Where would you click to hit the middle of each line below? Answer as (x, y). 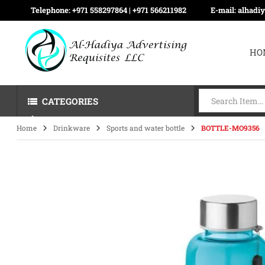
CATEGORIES (70, 101)
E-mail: (224, 10)
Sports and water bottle (146, 128)
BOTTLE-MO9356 (231, 128)
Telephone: (52, 10)
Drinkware (72, 128)
